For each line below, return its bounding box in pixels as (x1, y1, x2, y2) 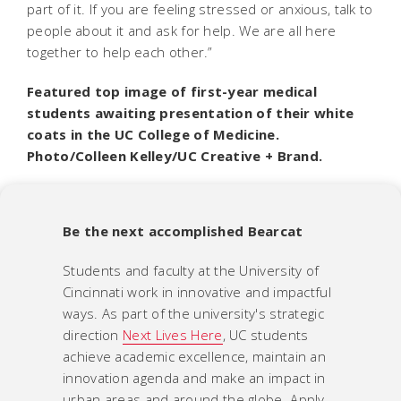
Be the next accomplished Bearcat (63, 221, 303, 240)
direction (63, 325, 123, 344)
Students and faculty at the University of (63, 260, 320, 279)
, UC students (222, 325, 309, 344)
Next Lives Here (123, 325, 223, 344)
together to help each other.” (27, 42, 213, 61)
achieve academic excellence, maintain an (63, 346, 326, 365)
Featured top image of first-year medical (27, 81, 317, 100)
